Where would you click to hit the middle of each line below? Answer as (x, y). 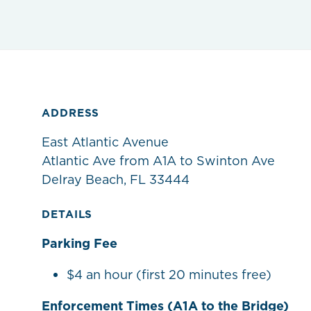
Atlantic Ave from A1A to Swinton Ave (158, 161)
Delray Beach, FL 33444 (116, 179)
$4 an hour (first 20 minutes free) (169, 275)
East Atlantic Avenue (105, 142)
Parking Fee (79, 243)
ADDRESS (71, 113)
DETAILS (67, 214)
